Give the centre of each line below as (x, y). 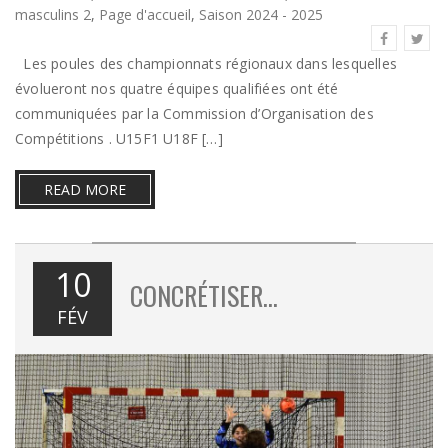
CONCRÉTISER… (204, 295)
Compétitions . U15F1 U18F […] (119, 138)
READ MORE (85, 189)
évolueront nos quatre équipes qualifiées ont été (177, 88)
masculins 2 (53, 14)
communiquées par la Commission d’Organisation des (194, 113)
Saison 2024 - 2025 (261, 14)
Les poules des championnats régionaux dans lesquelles (206, 63)
